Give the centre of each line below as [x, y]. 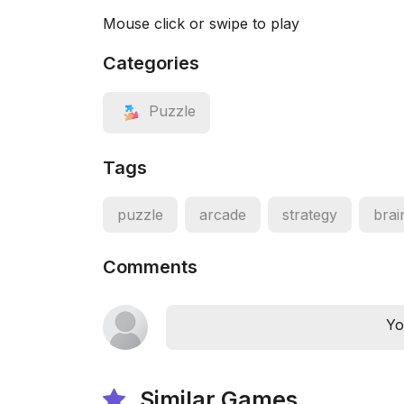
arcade [223, 215]
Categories [151, 63]
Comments [150, 267]
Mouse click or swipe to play [201, 23]
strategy [310, 215]
